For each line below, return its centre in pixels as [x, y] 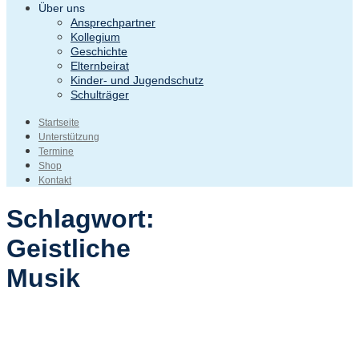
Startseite [59, 123]
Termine [56, 152]
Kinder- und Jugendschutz [137, 81]
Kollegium [95, 37]
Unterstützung [69, 137]
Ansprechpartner [113, 23]
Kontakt [55, 181]
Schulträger [100, 95]
